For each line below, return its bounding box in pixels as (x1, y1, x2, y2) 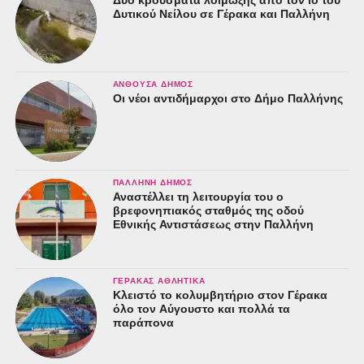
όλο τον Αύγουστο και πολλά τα (112, 301, 290, 315)
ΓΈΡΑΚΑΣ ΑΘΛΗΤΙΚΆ (112, 275, 206, 286)
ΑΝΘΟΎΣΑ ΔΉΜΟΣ (112, 78, 194, 89)
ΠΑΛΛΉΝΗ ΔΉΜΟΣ (112, 176, 193, 188)
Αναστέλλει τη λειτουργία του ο (112, 189, 284, 203)
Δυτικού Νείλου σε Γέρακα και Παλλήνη (112, 6, 330, 20)
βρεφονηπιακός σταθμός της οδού (112, 203, 304, 217)
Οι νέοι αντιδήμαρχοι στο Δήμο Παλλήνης (112, 91, 343, 105)
